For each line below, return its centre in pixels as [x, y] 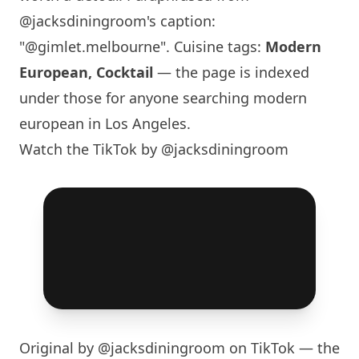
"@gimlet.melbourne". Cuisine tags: [142, 46]
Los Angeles [146, 123]
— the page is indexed [231, 72]
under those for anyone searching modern [163, 98]
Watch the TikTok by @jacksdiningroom [154, 149]
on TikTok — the [282, 348]
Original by [58, 348]
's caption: [181, 21]
